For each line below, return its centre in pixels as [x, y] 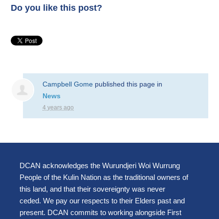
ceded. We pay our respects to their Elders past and [102, 201]
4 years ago [58, 108]
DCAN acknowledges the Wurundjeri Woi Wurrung [100, 165]
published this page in [128, 84]
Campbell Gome [68, 84]
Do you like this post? [57, 8]
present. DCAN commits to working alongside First [101, 212]
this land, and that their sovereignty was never [93, 189]
